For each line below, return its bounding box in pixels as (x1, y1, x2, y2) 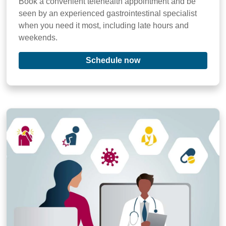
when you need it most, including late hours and (19, 21, 189, 30)
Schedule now (86, 56, 140, 65)
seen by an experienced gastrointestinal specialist (19, 9, 197, 18)
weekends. (19, 33, 58, 42)
